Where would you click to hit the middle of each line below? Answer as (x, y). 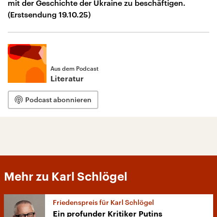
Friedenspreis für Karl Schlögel (103, 202)
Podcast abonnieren (58, 100)
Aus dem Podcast (74, 68)
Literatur (67, 79)
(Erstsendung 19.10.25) (49, 14)
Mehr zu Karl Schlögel (66, 177)
